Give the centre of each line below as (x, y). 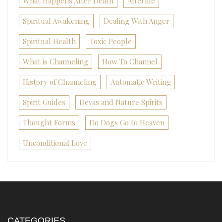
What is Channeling (55, 62)
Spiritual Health (49, 41)
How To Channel (130, 62)
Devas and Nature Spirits (121, 102)
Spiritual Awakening (56, 21)
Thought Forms (49, 123)
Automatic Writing (141, 82)
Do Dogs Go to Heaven (127, 123)
